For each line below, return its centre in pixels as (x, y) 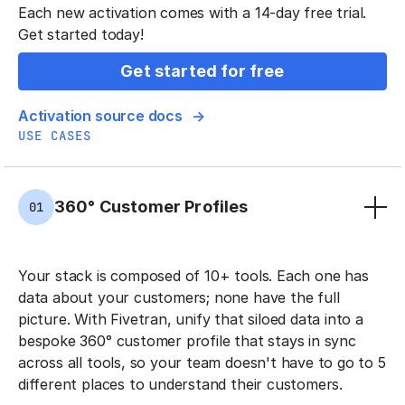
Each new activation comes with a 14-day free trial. (193, 13)
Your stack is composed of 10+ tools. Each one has (193, 276)
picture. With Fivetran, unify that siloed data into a (191, 320)
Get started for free (202, 71)
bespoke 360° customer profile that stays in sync (187, 341)
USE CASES (55, 136)
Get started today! (81, 34)
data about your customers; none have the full (179, 298)
